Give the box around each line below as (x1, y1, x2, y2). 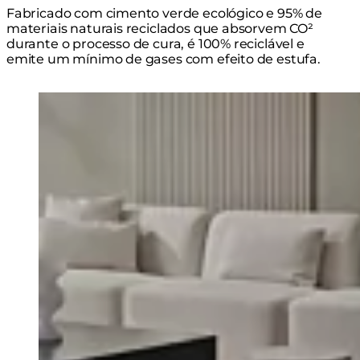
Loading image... (38, 91, 144, 107)
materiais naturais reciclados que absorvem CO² (6, 20, 313, 36)
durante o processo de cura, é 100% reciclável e (6, 35, 305, 51)
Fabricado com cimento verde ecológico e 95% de (6, 5, 322, 21)
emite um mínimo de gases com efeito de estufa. (6, 51, 321, 67)
